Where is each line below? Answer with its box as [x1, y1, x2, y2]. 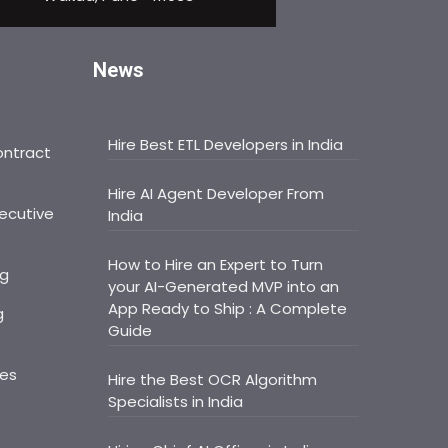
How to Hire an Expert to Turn [108, 254, 324, 275]
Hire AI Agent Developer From [108, 183, 325, 204]
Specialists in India [108, 391, 244, 412]
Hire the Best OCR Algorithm [108, 369, 318, 390]
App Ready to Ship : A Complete [108, 298, 348, 319]
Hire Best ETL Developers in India [108, 134, 344, 155]
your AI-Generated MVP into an [108, 276, 340, 297]
